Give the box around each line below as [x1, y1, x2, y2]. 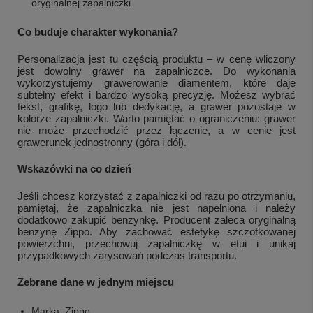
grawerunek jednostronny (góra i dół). [17, 136, 187, 148]
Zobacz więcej [127, 232, 186, 243]
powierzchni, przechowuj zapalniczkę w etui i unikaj [17, 237, 296, 249]
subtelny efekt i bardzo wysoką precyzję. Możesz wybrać [17, 88, 296, 101]
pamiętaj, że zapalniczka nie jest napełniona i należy [17, 201, 296, 214]
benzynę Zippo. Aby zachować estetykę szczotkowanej [17, 225, 296, 238]
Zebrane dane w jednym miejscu [17, 275, 174, 288]
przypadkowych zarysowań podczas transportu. [17, 249, 237, 261]
